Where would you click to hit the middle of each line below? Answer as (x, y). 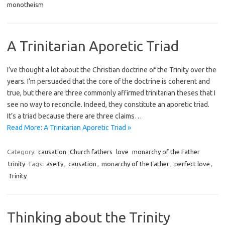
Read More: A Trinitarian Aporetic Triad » (69, 128)
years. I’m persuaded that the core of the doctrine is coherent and (108, 81)
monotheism (25, 5)
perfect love (192, 164)
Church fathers (91, 152)
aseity (55, 164)
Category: (22, 152)
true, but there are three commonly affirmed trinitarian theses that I (111, 93)
